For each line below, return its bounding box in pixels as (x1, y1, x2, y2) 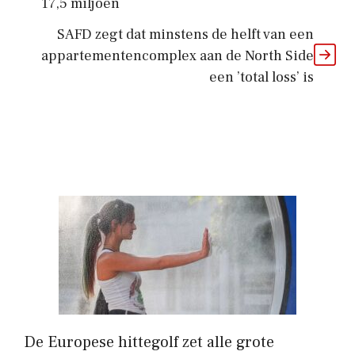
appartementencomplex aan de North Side (41, 46, 314, 65)
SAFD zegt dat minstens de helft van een (57, 25, 314, 44)
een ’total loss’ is (209, 67, 314, 86)
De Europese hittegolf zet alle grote (24, 331, 274, 353)
